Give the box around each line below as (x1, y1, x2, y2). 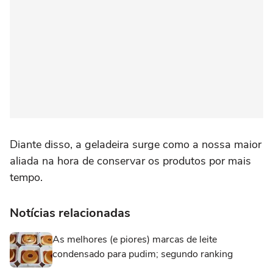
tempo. (10, 169, 43, 185)
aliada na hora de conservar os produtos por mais (10, 153, 251, 168)
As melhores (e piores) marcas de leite (52, 232, 217, 246)
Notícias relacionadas (10, 204, 130, 221)
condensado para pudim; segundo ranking (52, 247, 233, 261)
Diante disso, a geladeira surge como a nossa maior (10, 136, 261, 152)
